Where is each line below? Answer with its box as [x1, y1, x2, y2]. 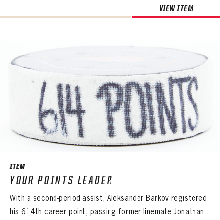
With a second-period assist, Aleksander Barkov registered [10, 193, 207, 203]
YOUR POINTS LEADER [10, 174, 113, 186]
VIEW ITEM [159, 3, 193, 13]
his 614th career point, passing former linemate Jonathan [10, 207, 204, 216]
